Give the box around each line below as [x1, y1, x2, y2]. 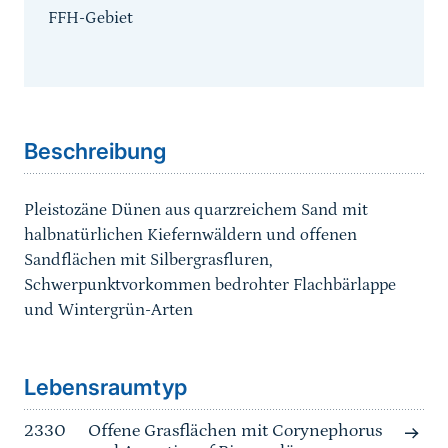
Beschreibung [24, 138, 166, 165]
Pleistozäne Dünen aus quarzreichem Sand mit [24, 200, 368, 221]
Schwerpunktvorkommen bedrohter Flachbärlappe [24, 275, 396, 296]
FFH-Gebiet [48, 8, 133, 29]
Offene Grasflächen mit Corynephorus [88, 421, 382, 442]
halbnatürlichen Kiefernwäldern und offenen [24, 225, 357, 246]
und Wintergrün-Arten [24, 300, 193, 321]
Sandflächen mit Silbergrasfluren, [24, 250, 273, 271]
